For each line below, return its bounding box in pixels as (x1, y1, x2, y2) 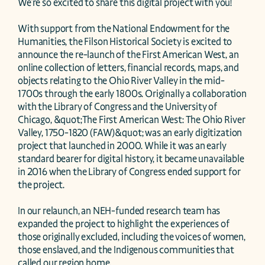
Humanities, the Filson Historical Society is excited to (18, 35, 232, 48)
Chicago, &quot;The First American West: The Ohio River (18, 114, 245, 126)
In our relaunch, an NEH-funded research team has (18, 205, 221, 217)
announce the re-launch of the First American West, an (18, 49, 239, 61)
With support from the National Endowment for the (18, 22, 230, 35)
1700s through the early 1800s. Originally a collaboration (18, 88, 247, 100)
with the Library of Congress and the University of (18, 101, 217, 113)
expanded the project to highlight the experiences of (18, 218, 230, 230)
